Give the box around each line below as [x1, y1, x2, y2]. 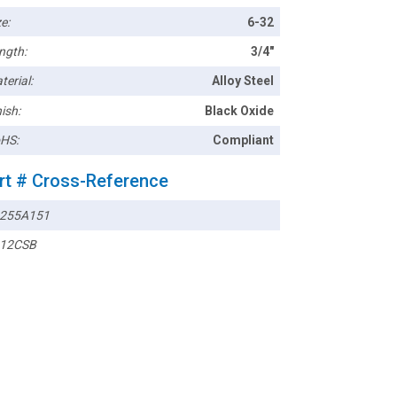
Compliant [213, 133, 275, 148]
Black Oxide [205, 103, 275, 118]
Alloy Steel [212, 74, 275, 89]
